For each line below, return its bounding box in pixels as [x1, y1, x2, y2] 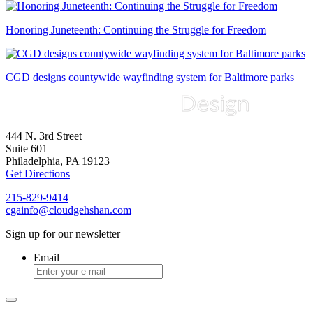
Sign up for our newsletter [6, 228, 120, 240]
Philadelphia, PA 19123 [6, 155, 110, 167]
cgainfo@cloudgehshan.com [6, 204, 131, 216]
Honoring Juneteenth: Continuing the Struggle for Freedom [6, 23, 266, 36]
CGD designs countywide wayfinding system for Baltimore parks [6, 71, 294, 83]
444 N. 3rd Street [6, 130, 82, 142]
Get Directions [6, 168, 70, 180]
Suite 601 [6, 143, 48, 154]
